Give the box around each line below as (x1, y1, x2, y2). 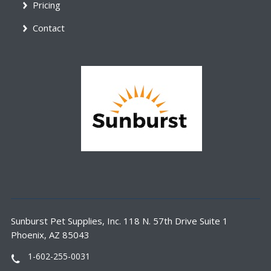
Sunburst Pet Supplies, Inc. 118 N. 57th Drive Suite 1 (10, 215, 228, 227)
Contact (33, 22, 65, 34)
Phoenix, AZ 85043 (10, 229, 90, 241)
